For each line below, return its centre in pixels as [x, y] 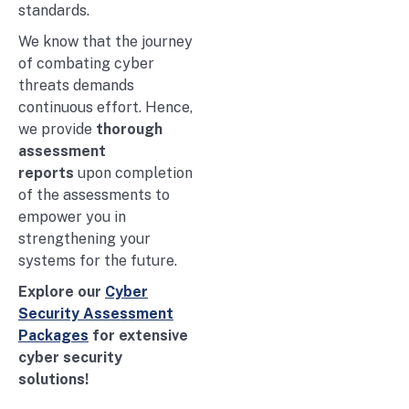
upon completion [133, 173]
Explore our [62, 291]
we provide [57, 129]
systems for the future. [98, 260]
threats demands [76, 85]
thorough [129, 129]
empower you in [72, 216]
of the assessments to [94, 194]
